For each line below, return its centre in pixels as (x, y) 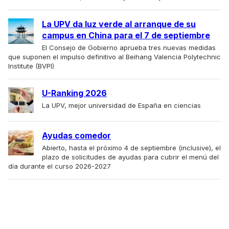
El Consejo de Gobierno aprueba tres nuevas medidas (129, 48)
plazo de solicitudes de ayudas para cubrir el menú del (130, 157)
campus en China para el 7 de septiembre (126, 35)
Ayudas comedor (76, 135)
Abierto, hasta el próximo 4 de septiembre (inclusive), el (131, 148)
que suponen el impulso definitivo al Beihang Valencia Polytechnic (114, 57)
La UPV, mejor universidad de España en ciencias (121, 105)
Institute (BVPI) (31, 66)
